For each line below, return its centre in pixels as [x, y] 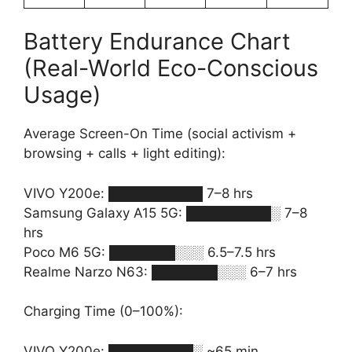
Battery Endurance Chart [157, 41]
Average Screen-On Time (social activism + [160, 134]
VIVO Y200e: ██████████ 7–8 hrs [138, 193]
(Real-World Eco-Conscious [171, 68]
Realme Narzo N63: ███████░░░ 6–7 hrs [160, 271]
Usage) [62, 95]
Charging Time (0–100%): [103, 311]
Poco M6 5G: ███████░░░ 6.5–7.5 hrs [150, 252]
